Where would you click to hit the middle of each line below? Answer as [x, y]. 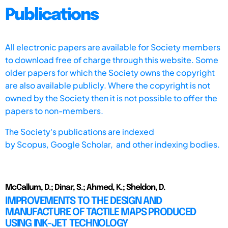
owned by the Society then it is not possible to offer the [111, 98]
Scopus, [34, 144]
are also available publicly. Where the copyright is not [108, 85]
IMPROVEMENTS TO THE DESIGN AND [83, 201]
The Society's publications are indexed [80, 131]
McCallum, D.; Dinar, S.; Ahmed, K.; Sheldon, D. [85, 187]
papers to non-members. [54, 110]
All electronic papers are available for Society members [113, 47]
